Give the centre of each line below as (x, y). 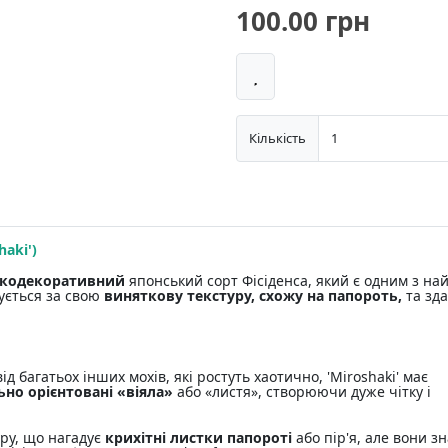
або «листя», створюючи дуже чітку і (302, 392)
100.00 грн (303, 21)
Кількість (277, 138)
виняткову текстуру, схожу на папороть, (253, 296)
